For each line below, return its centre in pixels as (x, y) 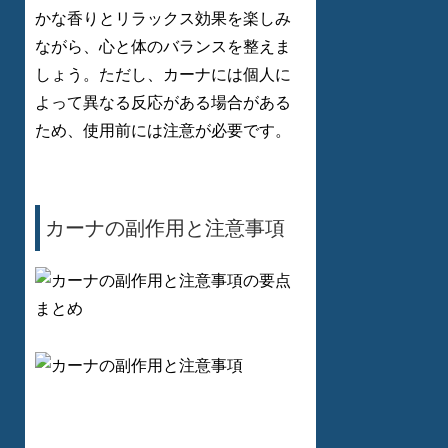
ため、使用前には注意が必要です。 (163, 131)
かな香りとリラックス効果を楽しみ (163, 19)
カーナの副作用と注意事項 (165, 228)
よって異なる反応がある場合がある (163, 103)
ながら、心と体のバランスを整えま (163, 47)
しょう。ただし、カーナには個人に (163, 75)
